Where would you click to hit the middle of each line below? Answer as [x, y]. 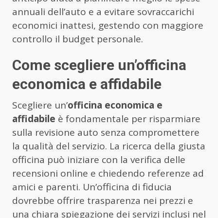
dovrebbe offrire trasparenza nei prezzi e [103, 200]
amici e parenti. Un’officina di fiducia [92, 187]
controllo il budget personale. [78, 39]
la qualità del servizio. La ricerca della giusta [109, 146]
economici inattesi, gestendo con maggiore [108, 25]
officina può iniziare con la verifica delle [99, 159]
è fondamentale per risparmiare [128, 118]
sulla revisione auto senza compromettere [106, 132]
